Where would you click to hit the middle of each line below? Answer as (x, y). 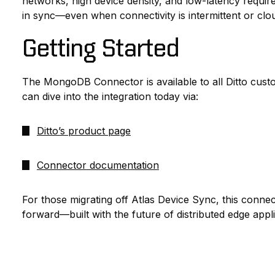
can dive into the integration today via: (110, 97)
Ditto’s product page (83, 131)
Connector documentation (98, 165)
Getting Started (100, 48)
